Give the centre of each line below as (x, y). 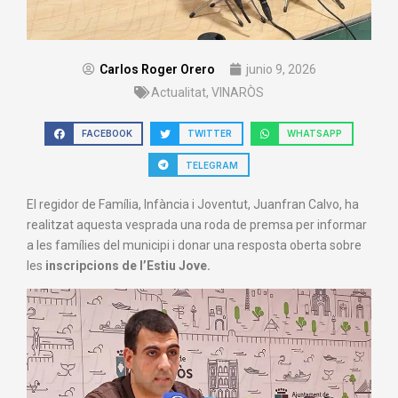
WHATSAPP (315, 134)
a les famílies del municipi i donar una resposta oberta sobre (194, 246)
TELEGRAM (212, 165)
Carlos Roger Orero (157, 69)
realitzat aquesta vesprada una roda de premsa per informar (197, 225)
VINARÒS (238, 92)
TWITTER (210, 134)
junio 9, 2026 (281, 69)
